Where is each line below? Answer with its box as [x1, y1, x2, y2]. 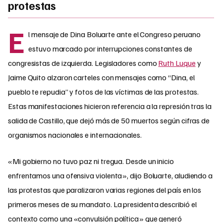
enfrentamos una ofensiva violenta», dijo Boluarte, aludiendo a [8, 170, 213, 180]
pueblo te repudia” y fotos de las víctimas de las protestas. [8, 86, 199, 97]
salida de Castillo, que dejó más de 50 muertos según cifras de [8, 115, 210, 125]
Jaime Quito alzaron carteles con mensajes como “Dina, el [8, 72, 195, 82]
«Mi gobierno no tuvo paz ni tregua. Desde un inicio [8, 156, 174, 166]
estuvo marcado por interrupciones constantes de [28, 43, 192, 54]
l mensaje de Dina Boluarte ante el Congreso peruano [28, 29, 201, 39]
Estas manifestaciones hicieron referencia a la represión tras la [8, 101, 212, 111]
